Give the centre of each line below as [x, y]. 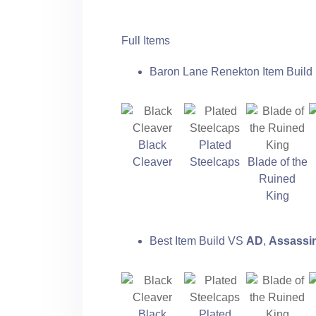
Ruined [278, 178]
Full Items [146, 40]
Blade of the [277, 162]
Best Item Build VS [198, 241]
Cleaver [153, 162]
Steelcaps [215, 162]
